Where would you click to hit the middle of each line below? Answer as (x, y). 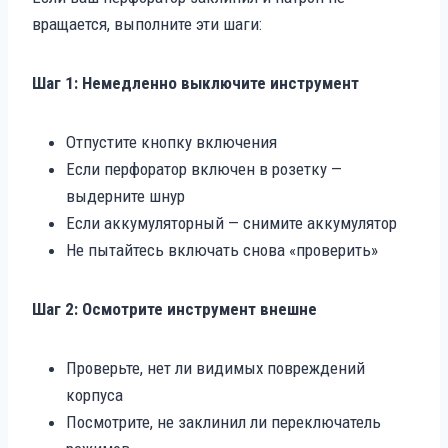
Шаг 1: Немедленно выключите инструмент (195, 82)
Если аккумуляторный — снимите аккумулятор (231, 222)
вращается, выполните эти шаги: (147, 23)
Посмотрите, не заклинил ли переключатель (223, 421)
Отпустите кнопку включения (171, 141)
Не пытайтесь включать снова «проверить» (222, 249)
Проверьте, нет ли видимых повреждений (215, 367)
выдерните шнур (125, 195)
